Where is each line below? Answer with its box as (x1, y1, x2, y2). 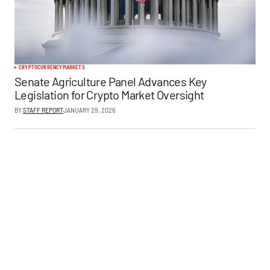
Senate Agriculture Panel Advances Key (14, 74, 207, 89)
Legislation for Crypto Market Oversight (14, 87, 204, 102)
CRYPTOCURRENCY (19, 63, 63, 71)
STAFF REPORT (23, 105, 63, 114)
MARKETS (62, 63, 85, 71)
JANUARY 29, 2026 (63, 105, 116, 114)
